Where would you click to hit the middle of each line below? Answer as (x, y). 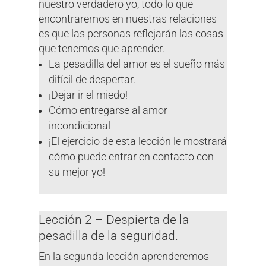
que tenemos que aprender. (101, 49)
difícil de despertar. (92, 80)
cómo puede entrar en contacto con (132, 157)
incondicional (80, 126)
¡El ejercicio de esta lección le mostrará (138, 142)
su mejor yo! (77, 172)
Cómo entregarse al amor (108, 111)
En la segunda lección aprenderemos (123, 257)
